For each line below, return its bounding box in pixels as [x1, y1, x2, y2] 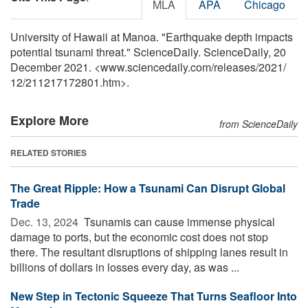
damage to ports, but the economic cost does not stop [10, 228, 268, 245]
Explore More [10, 111, 89, 129]
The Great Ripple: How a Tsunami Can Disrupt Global [10, 179, 285, 196]
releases [214, 58, 256, 75]
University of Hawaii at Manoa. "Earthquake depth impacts [10, 28, 293, 45]
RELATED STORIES [10, 146, 87, 159]
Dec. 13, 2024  [10, 213, 81, 230]
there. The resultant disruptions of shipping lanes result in [10, 243, 288, 260]
